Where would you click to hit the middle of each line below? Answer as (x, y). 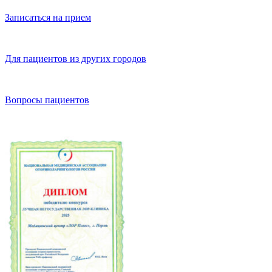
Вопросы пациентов (47, 100)
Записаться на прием (48, 17)
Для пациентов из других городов (76, 58)
